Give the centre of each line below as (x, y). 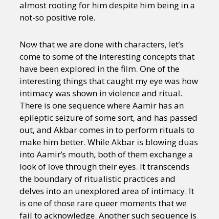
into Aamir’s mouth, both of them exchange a (106, 154)
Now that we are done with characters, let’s (102, 44)
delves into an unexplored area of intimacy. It (107, 191)
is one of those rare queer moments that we (103, 203)
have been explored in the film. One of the (99, 69)
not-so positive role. (57, 18)
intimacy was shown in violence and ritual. (101, 93)
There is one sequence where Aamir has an (102, 106)
